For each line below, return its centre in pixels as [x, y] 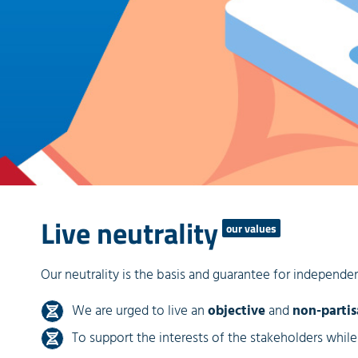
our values [251, 228]
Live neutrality [129, 233]
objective [237, 311]
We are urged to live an [140, 311]
